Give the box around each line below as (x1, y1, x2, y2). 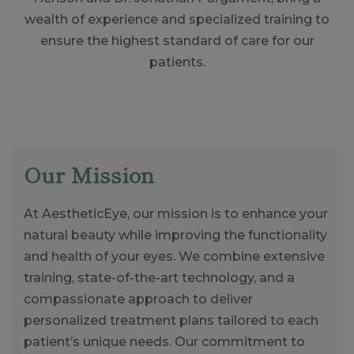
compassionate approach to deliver (24, 292, 253, 307)
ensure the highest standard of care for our (40, 33, 314, 48)
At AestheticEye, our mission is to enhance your (24, 206, 328, 221)
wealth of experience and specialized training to (24, 12, 330, 27)
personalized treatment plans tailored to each (24, 313, 318, 328)
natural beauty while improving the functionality (24, 228, 327, 243)
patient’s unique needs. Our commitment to (24, 334, 305, 349)
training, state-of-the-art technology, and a (24, 270, 295, 285)
